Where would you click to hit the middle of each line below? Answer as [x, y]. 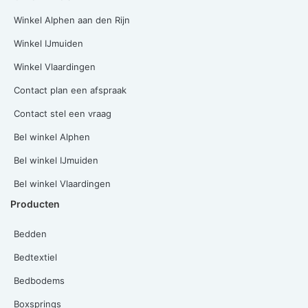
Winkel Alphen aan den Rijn [72, 20]
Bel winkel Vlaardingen [62, 183]
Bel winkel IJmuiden [56, 160]
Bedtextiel [35, 257]
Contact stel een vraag [63, 113]
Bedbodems [39, 280]
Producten [35, 203]
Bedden [30, 233]
